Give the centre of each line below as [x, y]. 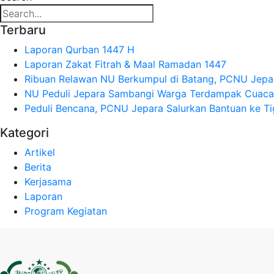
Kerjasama [48, 182]
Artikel [40, 153]
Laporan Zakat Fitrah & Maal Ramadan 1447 [125, 65]
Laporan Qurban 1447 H [80, 50]
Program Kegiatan [66, 211]
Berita [38, 167]
